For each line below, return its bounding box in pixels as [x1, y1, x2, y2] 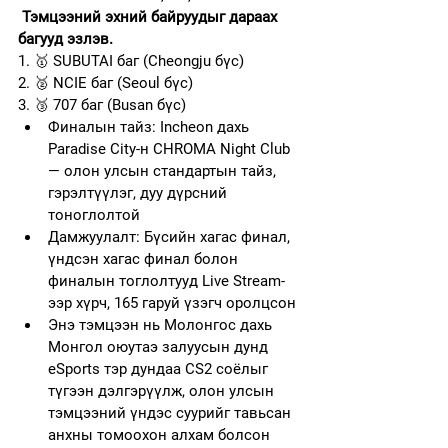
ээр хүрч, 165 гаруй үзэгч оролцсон [48, 294, 296, 312]
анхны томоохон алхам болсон [48, 426, 274, 444]
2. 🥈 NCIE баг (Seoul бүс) [18, 74, 193, 92]
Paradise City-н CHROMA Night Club [48, 140, 294, 158]
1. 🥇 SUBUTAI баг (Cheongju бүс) [18, 52, 244, 70]
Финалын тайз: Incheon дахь [48, 118, 253, 136]
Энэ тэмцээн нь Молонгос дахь [48, 316, 276, 334]
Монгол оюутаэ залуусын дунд [48, 338, 272, 356]
